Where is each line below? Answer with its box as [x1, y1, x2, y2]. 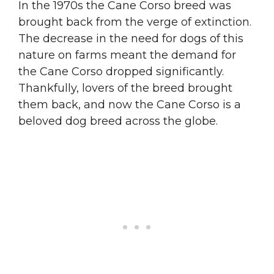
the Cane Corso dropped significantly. [18, 64, 224, 78]
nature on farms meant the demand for [18, 48, 236, 62]
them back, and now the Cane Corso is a [18, 97, 241, 111]
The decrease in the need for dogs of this [18, 31, 243, 45]
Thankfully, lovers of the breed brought [18, 81, 232, 95]
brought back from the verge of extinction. [18, 15, 251, 29]
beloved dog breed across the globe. [18, 114, 218, 128]
